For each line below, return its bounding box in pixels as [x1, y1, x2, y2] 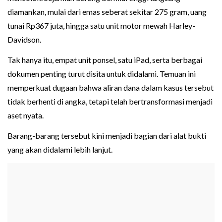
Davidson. [7, 35, 41, 45]
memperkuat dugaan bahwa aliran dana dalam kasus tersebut [7, 83, 214, 93]
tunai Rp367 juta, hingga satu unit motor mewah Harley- [7, 21, 195, 31]
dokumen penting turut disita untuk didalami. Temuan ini [7, 69, 196, 79]
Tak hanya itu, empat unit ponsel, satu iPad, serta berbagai [7, 55, 202, 65]
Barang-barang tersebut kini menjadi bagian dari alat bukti [7, 131, 206, 141]
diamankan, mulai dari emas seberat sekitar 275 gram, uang [7, 7, 207, 17]
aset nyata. [7, 111, 44, 120]
